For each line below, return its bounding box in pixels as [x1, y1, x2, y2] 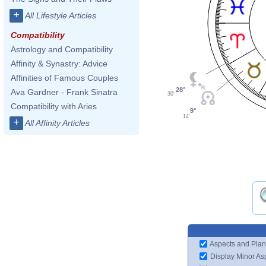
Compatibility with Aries [11, 102, 97, 111]
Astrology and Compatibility [11, 45, 113, 54]
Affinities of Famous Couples [11, 73, 118, 83]
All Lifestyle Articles [25, 11, 96, 20]
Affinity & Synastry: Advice [11, 59, 107, 68]
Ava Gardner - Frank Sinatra [11, 87, 118, 97]
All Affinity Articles [25, 118, 90, 128]
